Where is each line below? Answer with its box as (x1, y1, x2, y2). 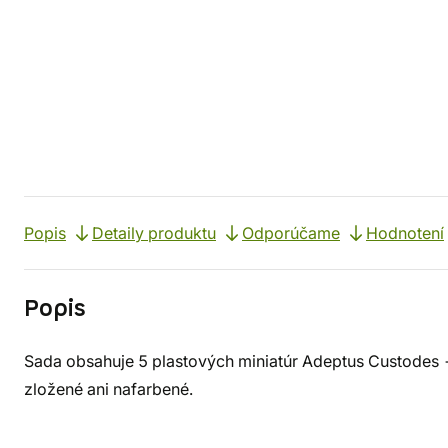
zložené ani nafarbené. (24, 379, 193, 399)
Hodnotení (366, 223, 444, 243)
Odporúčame (242, 223, 340, 243)
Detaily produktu (92, 223, 216, 243)
